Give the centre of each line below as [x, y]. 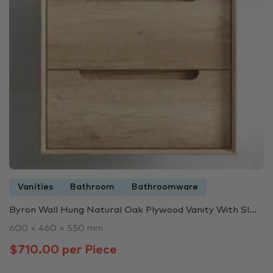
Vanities [35, 187]
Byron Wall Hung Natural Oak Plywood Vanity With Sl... [133, 210]
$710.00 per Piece [63, 250]
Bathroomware [165, 187]
